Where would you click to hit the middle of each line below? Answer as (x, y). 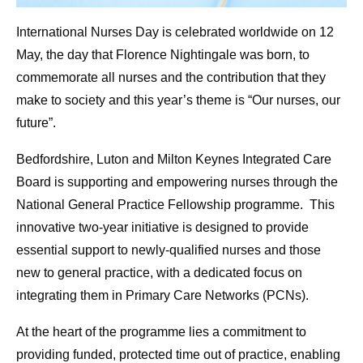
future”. (36, 123)
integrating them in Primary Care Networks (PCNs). (162, 296)
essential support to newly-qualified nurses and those (169, 250)
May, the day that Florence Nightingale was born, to (163, 55)
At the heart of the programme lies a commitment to (161, 332)
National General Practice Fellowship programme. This (175, 205)
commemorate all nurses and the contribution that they (171, 78)
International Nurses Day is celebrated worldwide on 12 (175, 32)
